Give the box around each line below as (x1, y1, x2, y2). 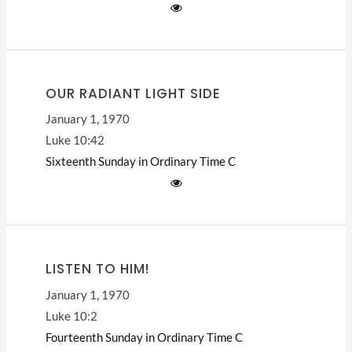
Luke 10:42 (45, 134, 104, 148)
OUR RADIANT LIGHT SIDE (45, 83, 221, 103)
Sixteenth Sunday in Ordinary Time (45, 155, 225, 169)
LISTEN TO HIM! (45, 259, 149, 279)
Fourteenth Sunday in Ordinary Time (45, 330, 233, 344)
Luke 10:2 (45, 309, 97, 323)
